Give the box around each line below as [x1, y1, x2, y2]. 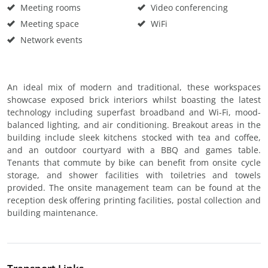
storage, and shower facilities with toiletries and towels [7, 169, 261, 181]
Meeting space [18, 18, 79, 29]
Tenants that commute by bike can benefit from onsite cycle [7, 157, 261, 168]
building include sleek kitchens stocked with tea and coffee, [7, 132, 261, 143]
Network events [18, 34, 83, 45]
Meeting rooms [18, 2, 81, 13]
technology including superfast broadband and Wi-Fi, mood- [7, 106, 261, 118]
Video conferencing [148, 2, 228, 13]
